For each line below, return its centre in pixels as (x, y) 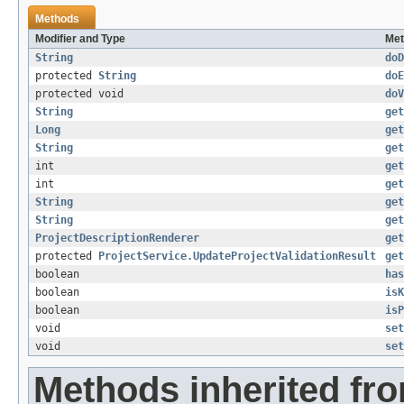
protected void (79, 94)
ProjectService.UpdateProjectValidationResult (237, 257)
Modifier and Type (80, 39)
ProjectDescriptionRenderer (117, 239)
